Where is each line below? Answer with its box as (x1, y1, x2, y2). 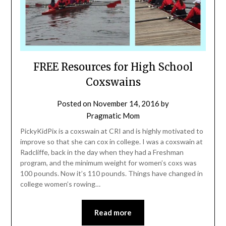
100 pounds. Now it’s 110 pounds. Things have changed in (20, 169, 203, 178)
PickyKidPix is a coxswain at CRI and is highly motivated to (20, 127, 203, 136)
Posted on (57, 99, 93, 108)
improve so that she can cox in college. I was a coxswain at (20, 137, 203, 146)
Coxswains (85, 76, 141, 89)
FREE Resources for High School (33, 61, 193, 74)
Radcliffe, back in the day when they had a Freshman (20, 148, 184, 157)
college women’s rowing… (20, 180, 100, 189)
